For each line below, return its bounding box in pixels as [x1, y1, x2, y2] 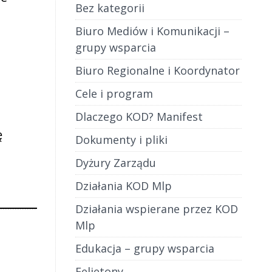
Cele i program [75, 86, 153, 101]
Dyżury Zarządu [75, 155, 156, 170]
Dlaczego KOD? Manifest [75, 109, 203, 124]
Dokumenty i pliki [75, 132, 168, 147]
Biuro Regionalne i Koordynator [75, 63, 240, 78]
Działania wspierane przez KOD [75, 202, 238, 216]
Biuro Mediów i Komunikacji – [75, 24, 229, 38]
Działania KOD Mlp [75, 178, 172, 193]
